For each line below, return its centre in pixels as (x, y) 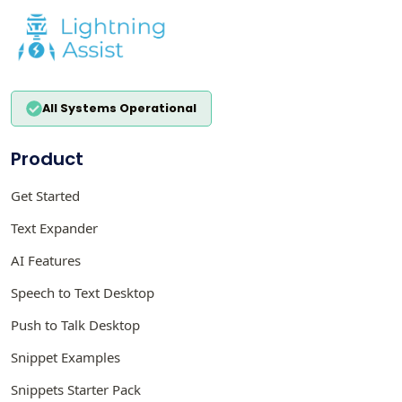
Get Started (45, 195)
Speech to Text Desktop (83, 292)
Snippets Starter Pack (76, 389)
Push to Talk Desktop (75, 324)
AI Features (46, 260)
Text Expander (54, 227)
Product (47, 158)
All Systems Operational (119, 108)
